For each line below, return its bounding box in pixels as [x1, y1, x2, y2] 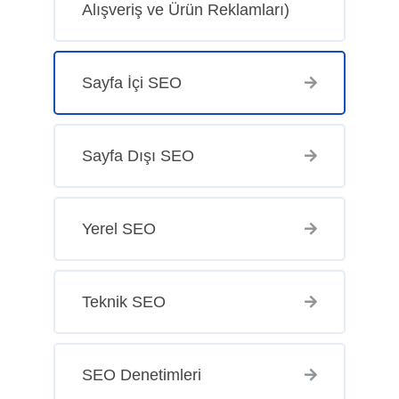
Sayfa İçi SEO [81, 73, 182, 92]
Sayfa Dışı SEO [81, 146, 194, 165]
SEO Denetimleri [81, 365, 201, 384]
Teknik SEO [81, 292, 166, 311]
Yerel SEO [81, 219, 156, 238]
